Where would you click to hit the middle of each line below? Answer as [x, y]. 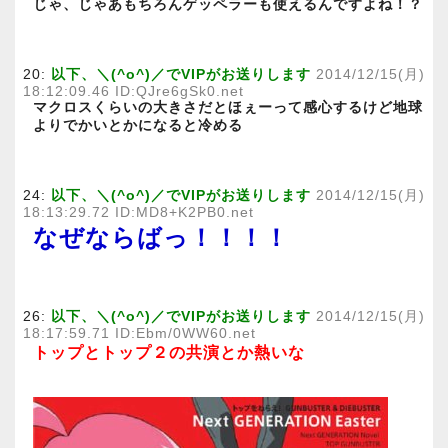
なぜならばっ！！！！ [161, 237]
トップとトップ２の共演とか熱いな [169, 352]
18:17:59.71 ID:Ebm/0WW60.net [139, 333]
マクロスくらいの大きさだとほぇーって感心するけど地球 [228, 107]
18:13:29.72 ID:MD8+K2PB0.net [138, 212]
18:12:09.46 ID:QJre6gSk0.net [133, 91]
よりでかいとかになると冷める [138, 125]
